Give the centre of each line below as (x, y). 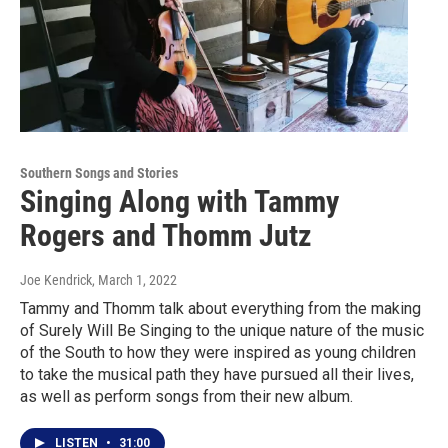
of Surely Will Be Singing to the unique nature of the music (222, 331)
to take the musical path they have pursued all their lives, (217, 375)
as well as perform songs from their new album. (186, 397)
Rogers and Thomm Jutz (166, 236)
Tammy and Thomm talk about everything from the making (220, 309)
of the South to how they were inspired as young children (218, 353)
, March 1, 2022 (134, 280)
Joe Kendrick (56, 280)
